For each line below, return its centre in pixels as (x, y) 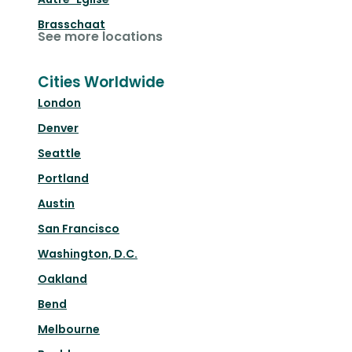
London (59, 103)
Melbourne (69, 330)
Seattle (59, 154)
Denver (58, 128)
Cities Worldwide (101, 82)
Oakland (62, 279)
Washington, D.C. (88, 254)
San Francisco (79, 229)
